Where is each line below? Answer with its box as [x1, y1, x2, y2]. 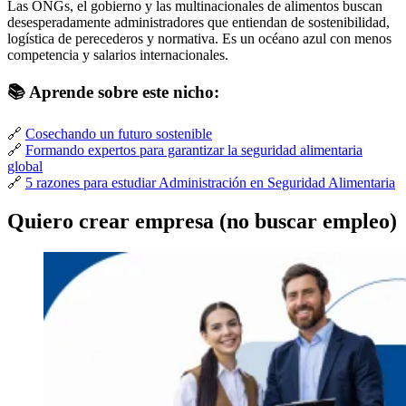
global [7, 159, 43, 175]
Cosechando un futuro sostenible [25, 126, 212, 142]
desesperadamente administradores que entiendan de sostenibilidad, [7, 14, 390, 30]
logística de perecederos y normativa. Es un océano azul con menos [7, 30, 391, 46]
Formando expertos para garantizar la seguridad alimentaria [25, 142, 362, 159]
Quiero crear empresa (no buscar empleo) [7, 208, 397, 233]
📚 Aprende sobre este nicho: [7, 82, 219, 102]
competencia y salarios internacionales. [7, 46, 228, 63]
